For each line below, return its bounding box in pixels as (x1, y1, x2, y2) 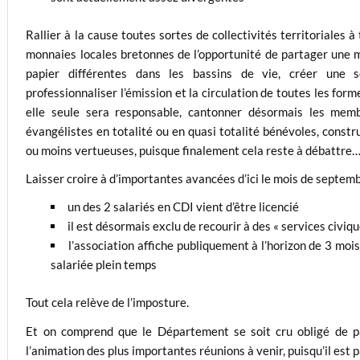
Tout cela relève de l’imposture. (26, 295, 190, 310)
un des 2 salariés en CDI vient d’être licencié (67, 199, 299, 215)
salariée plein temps (50, 257, 157, 272)
